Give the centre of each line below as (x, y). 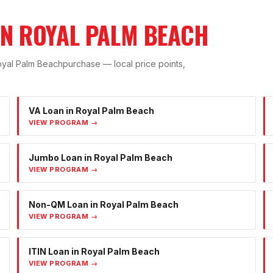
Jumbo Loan (55, 158)
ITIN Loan (49, 252)
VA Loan (46, 111)
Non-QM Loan (58, 205)
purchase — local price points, (124, 64)
